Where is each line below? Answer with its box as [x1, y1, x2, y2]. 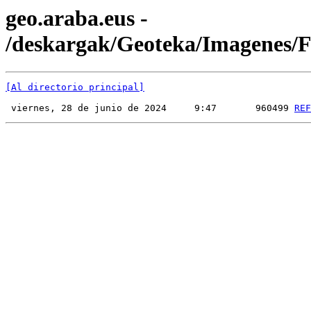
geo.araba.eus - [6, 6, 148, 31]
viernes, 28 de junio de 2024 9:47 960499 [6, 103, 294, 114]
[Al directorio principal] [6, 82, 144, 93]
